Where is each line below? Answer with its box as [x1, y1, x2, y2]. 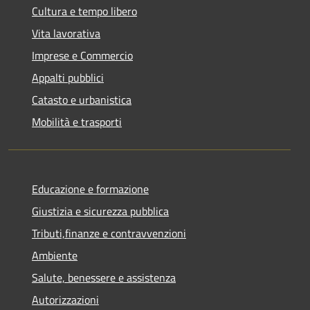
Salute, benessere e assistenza [32, 268, 176, 286]
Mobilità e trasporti [32, 113, 122, 130]
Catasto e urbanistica [32, 91, 131, 108]
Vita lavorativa [32, 24, 100, 42]
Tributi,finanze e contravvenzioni [32, 224, 186, 241]
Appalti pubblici [32, 69, 104, 86]
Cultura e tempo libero [32, 2, 137, 19]
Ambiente [32, 246, 77, 264]
